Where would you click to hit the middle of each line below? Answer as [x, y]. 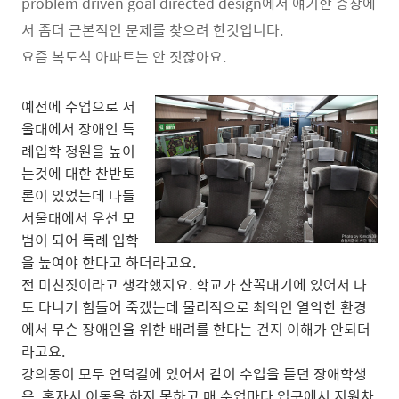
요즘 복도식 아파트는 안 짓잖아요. [124, 56]
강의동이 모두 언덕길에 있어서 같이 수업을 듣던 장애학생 [194, 373]
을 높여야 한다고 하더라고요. [109, 262]
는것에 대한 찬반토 [78, 173]
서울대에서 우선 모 [78, 217]
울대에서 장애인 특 [78, 128]
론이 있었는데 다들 [78, 195]
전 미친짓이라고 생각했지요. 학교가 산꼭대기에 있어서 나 [194, 284]
